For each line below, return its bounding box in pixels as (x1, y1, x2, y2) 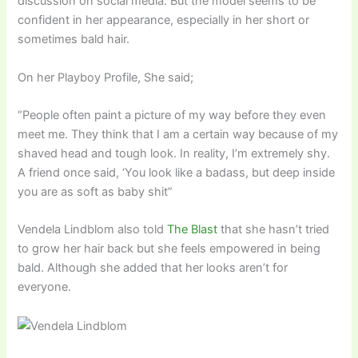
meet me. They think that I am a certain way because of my (18, 127, 339, 142)
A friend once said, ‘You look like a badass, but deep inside (18, 165, 336, 181)
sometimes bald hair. (18, 32, 130, 47)
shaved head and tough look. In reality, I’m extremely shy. (18, 146, 331, 161)
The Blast (167, 222, 218, 237)
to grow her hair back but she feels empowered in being (18, 241, 321, 257)
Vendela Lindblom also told (18, 222, 168, 237)
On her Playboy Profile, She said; (18, 70, 194, 85)
